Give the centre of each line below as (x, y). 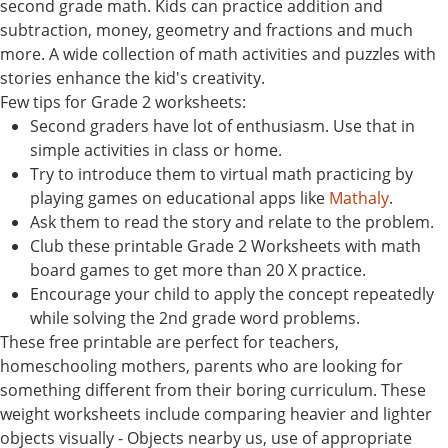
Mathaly (359, 197)
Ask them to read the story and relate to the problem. (232, 221)
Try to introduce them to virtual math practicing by (221, 173)
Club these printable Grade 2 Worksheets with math (225, 245)
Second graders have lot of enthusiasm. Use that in (222, 125)
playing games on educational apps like (179, 197)
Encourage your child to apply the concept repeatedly (232, 293)
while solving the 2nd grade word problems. (195, 317)
